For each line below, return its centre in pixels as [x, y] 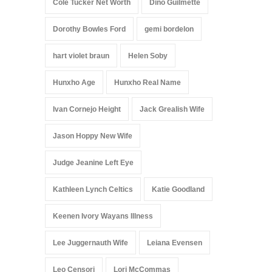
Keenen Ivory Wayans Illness [103, 216]
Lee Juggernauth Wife [90, 243]
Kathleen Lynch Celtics [93, 190]
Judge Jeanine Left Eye [93, 163]
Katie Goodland [178, 190]
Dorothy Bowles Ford [89, 29]
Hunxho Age [74, 83]
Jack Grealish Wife [172, 110]
